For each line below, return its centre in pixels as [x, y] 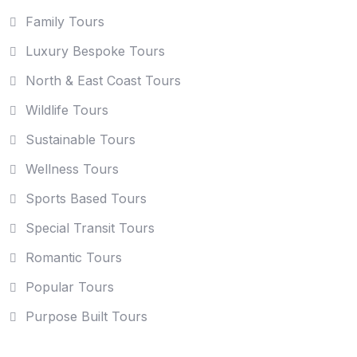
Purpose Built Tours [86, 317]
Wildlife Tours [67, 110]
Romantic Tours [74, 258]
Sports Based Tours [86, 199]
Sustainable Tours [80, 140]
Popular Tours [70, 287]
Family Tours [65, 22]
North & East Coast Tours [103, 81]
